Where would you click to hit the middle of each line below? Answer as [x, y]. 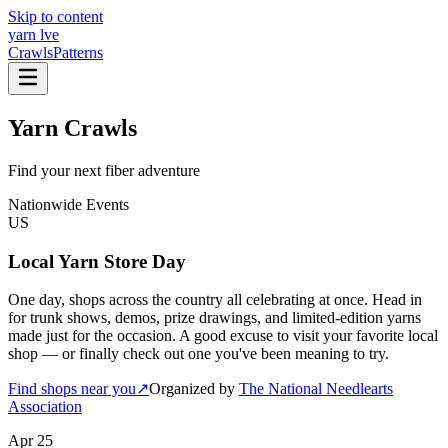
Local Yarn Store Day [97, 261]
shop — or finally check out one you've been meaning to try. [198, 354]
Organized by [192, 389]
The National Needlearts [316, 389]
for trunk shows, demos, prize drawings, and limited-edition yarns [214, 318]
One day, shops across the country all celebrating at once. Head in [215, 300]
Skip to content [55, 16]
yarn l [26, 34]
